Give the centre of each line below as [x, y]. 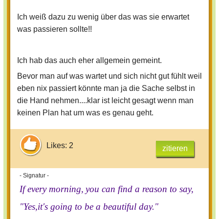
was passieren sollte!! [55, 29]
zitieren [175, 149]
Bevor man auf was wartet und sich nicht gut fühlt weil [109, 76]
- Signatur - [34, 176]
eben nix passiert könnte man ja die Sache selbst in [106, 88]
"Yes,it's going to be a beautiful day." [89, 207]
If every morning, [52, 189]
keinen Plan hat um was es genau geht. [85, 113]
